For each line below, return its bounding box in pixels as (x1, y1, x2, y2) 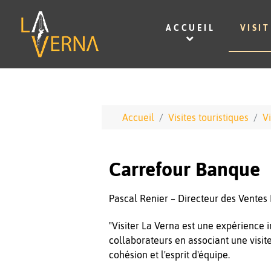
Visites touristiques (168, 112, 249, 123)
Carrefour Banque (109, 158, 261, 180)
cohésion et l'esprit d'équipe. (109, 249, 230, 260)
